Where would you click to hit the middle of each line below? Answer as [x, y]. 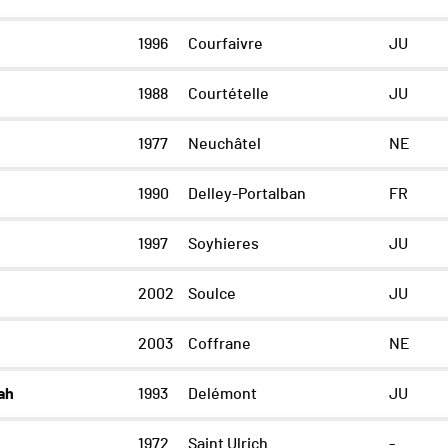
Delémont [222, 394]
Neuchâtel [224, 144]
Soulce [211, 294]
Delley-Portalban [246, 194]
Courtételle [228, 94]
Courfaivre [225, 44]
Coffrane [219, 344]
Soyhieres [223, 244]
